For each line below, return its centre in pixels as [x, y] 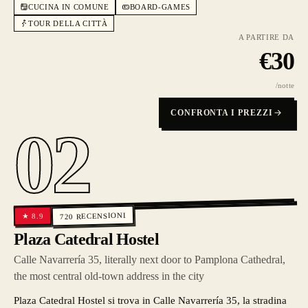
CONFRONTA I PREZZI [221, 113]
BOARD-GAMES [160, 7]
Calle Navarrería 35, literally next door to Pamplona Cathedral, [150, 260]
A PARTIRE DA [266, 37]
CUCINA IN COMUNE [69, 7]
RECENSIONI [101, 216]
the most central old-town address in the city [109, 276]
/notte [285, 85]
